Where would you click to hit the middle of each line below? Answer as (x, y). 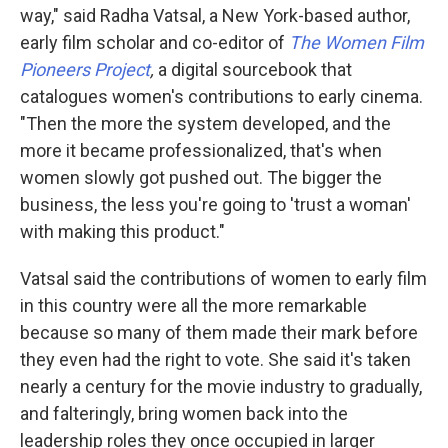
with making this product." (122, 232)
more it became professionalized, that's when (201, 151)
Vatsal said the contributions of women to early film (223, 279)
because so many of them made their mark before (219, 333)
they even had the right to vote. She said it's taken (215, 360)
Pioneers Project (85, 70)
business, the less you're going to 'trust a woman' (215, 205)
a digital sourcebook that (253, 70)
